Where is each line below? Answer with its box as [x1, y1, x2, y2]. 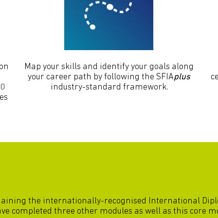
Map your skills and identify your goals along [24, 62, 194, 72]
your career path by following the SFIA [28, 72, 174, 82]
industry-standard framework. [50, 82, 168, 92]
